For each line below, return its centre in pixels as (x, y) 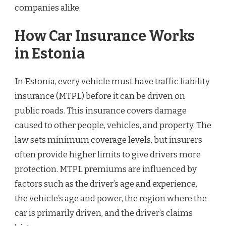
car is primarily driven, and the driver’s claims (104, 213)
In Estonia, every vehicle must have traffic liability (112, 82)
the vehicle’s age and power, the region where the (111, 199)
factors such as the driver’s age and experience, (106, 184)
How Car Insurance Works (105, 36)
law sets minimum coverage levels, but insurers (108, 140)
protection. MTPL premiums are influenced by (106, 169)
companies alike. (48, 8)
